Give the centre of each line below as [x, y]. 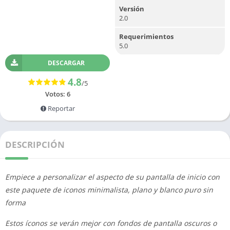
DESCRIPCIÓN [35, 145]
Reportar [60, 108]
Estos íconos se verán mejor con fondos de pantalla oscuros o [111, 223]
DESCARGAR [66, 63]
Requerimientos [146, 36]
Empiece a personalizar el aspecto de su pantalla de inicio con [112, 177]
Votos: [56, 94]
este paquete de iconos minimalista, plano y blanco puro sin [109, 190]
